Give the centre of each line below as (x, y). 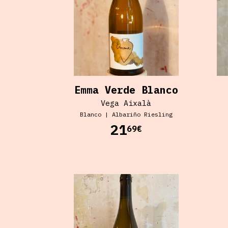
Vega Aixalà (126, 103)
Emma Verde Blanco (126, 90)
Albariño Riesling (142, 114)
